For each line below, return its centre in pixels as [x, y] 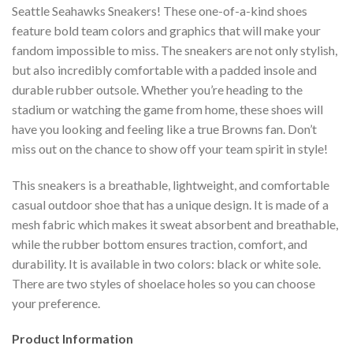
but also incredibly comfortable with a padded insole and [164, 69]
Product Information [72, 339]
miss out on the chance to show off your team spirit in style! [170, 148]
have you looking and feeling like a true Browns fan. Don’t [164, 128]
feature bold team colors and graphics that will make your [166, 30]
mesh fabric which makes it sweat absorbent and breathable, [175, 224]
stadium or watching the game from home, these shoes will [167, 109]
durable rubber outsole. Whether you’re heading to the [157, 89]
